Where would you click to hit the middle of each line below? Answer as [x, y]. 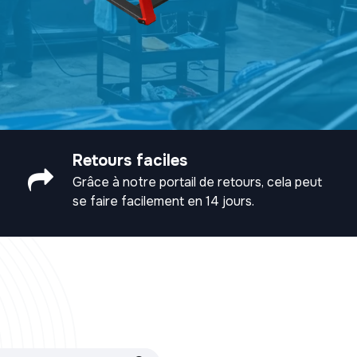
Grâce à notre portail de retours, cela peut [197, 182]
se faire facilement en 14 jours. [163, 201]
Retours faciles [130, 160]
